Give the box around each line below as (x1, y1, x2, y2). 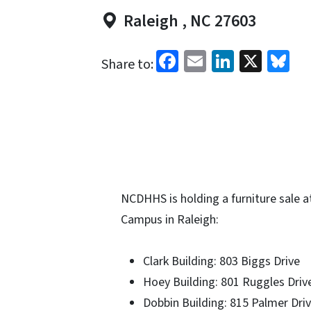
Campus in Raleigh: (121, 211, 222, 228)
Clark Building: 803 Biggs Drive (143, 253, 301, 270)
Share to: (101, 55, 153, 74)
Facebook (178, 44, 267, 76)
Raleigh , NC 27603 (124, 9, 256, 33)
